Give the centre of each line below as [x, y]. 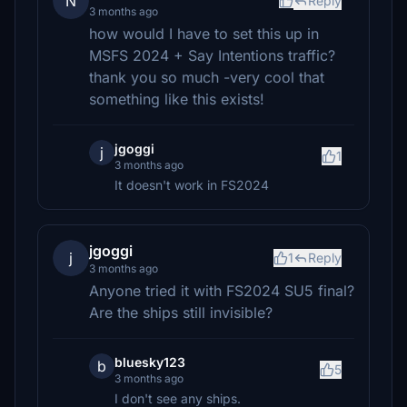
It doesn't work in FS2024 [192, 185]
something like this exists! [177, 99]
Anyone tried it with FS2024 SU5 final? [222, 291]
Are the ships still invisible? [181, 313]
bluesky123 [150, 362]
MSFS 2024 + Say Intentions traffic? [212, 55]
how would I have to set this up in [204, 34]
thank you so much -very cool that [207, 77]
